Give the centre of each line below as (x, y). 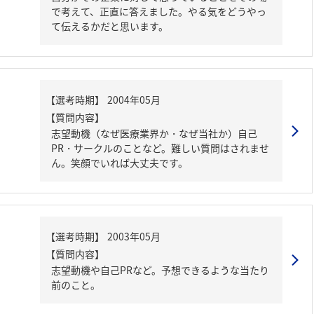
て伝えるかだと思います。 (110, 26)
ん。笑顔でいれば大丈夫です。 (120, 163)
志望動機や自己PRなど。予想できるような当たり (160, 270)
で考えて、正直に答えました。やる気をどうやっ (159, 11)
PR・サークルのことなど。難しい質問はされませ (160, 148)
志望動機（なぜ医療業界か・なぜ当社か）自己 (154, 133)
